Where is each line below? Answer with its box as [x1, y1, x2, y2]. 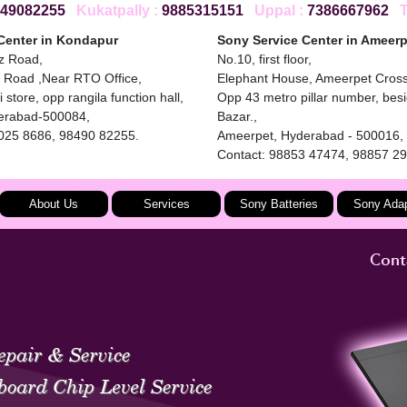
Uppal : [243, 3, 307, 18]
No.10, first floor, [217, 52, 312, 66]
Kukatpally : [65, 3, 162, 18]
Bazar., [217, 109, 257, 124]
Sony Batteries [240, 197, 318, 211]
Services [143, 197, 190, 211]
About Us [29, 197, 78, 211]
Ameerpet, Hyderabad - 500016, [217, 128, 403, 143]
